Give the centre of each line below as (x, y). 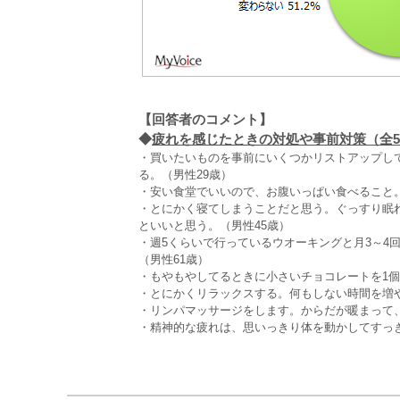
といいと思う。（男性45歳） (214, 225)
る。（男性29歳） (185, 175)
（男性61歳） (174, 259)
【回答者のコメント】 (205, 119)
